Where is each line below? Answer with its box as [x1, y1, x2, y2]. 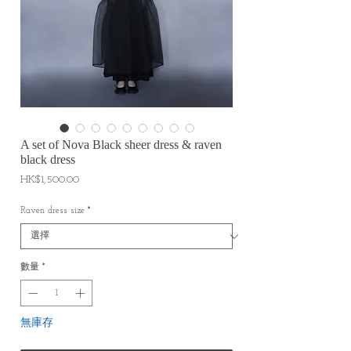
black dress [20, 153, 75, 166]
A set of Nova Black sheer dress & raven [20, 138, 222, 151]
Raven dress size [20, 206, 85, 215]
